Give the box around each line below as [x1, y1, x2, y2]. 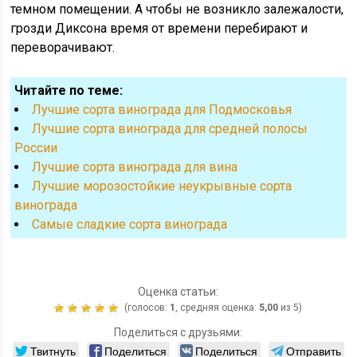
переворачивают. [10, 39, 116, 55]
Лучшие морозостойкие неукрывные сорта [32, 178, 292, 194]
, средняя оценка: [175, 301, 260, 313]
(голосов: [122, 301, 171, 313]
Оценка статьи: [138, 284, 219, 298]
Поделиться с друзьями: [114, 325, 243, 339]
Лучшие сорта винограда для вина [32, 159, 238, 175]
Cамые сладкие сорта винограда [32, 216, 228, 232]
